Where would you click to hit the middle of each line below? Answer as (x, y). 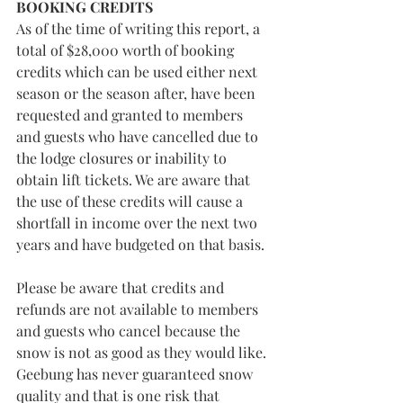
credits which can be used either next (139, 72)
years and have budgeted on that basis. (140, 244)
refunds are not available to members (139, 309)
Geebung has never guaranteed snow (136, 374)
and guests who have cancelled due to (139, 136)
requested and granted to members (131, 115)
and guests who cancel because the (130, 331)
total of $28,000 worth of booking (127, 50)
